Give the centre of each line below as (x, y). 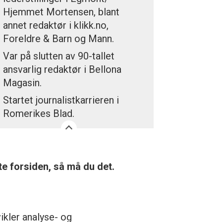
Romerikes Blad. (39, 114)
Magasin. (23, 83)
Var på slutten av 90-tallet (59, 56)
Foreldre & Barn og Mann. (59, 39)
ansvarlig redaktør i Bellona (62, 70)
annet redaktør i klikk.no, (56, 26)
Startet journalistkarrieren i (61, 100)
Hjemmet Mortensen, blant (61, 12)
